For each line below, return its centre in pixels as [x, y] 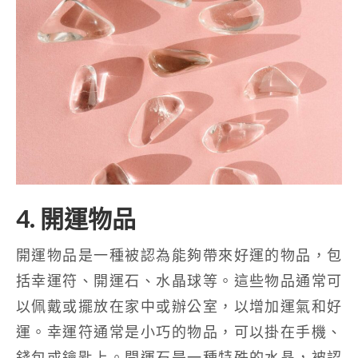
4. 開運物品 [76, 218]
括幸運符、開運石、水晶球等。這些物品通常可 [179, 280]
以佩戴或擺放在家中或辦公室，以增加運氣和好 [179, 306]
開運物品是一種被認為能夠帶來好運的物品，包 [179, 255]
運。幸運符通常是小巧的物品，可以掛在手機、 [179, 331]
